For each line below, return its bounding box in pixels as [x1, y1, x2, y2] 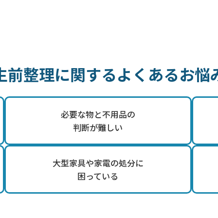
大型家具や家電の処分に [52, 157, 144, 169]
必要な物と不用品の [60, 108, 135, 120]
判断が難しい [73, 121, 123, 133]
